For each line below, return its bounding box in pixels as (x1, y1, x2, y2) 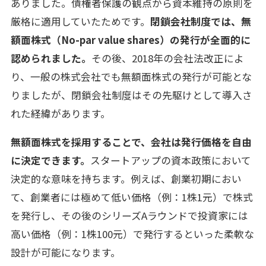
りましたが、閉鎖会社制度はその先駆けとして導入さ (10, 88, 252, 103)
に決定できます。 (10, 153, 90, 167)
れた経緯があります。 (10, 106, 110, 121)
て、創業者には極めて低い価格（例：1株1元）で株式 (10, 189, 253, 204)
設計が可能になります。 (10, 245, 121, 259)
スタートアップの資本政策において (90, 153, 251, 167)
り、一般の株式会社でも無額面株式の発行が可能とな (10, 69, 252, 84)
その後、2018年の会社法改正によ (91, 51, 244, 66)
